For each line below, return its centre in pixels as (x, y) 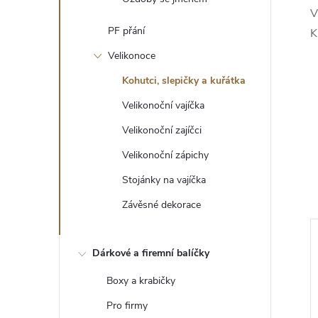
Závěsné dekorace (161, 205)
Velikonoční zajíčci (162, 130)
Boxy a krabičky (141, 281)
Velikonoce (132, 56)
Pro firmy (127, 306)
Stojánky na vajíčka (164, 180)
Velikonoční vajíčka (163, 105)
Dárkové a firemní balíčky (151, 253)
